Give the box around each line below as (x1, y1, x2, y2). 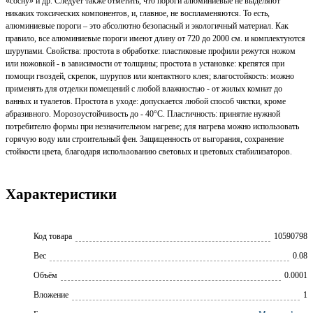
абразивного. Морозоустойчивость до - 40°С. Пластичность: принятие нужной (6, 108, 280, 119)
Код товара (34, 231, 72, 241)
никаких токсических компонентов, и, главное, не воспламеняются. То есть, (6, 8, 270, 18)
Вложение (34, 289, 68, 300)
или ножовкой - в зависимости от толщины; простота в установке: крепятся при (6, 58, 284, 68)
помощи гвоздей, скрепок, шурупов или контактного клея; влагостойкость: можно (6, 71, 294, 81)
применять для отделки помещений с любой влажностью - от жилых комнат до (6, 83, 282, 94)
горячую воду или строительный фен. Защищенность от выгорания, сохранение (6, 133, 284, 144)
